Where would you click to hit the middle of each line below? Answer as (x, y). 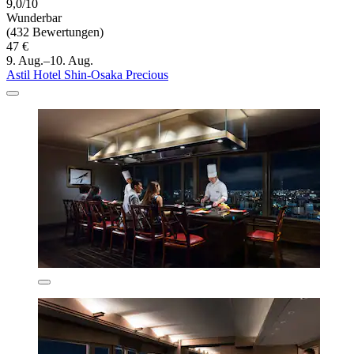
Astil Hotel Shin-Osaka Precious (87, 74)
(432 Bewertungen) (55, 32)
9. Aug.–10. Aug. (50, 60)
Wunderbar (34, 17)
